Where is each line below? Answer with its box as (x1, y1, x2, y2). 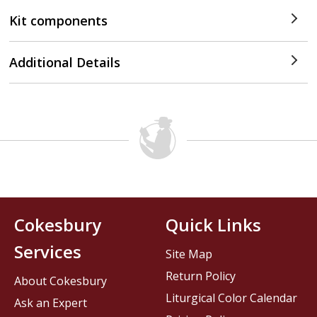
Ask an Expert (14, 295, 88, 311)
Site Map (166, 246, 212, 263)
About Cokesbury (14, 273, 108, 289)
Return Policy (166, 268, 236, 284)
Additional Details (9, 54, 121, 71)
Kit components (9, 12, 108, 29)
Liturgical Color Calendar (166, 290, 297, 306)
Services (14, 240, 82, 264)
